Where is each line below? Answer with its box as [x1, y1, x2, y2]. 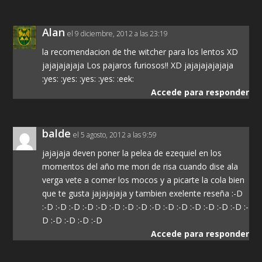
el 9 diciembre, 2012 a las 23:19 [67, 29, 168, 39]
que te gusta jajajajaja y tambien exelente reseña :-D [42, 188, 243, 199]
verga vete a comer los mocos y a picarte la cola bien [42, 174, 245, 185]
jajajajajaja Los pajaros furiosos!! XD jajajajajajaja [42, 60, 234, 71]
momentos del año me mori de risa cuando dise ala [42, 161, 239, 172]
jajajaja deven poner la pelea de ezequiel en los [42, 147, 222, 158]
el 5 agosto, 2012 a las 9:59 [73, 130, 157, 140]
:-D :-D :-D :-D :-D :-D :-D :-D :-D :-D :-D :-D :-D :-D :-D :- [42, 201, 249, 212]
